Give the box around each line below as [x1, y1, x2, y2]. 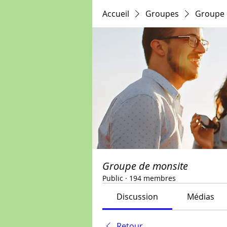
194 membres [129, 173, 176, 183]
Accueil [102, 8, 129, 19]
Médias [186, 191, 214, 202]
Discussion [117, 191, 159, 202]
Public [102, 173, 123, 183]
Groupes [145, 8, 179, 19]
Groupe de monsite [102, 159, 188, 173]
